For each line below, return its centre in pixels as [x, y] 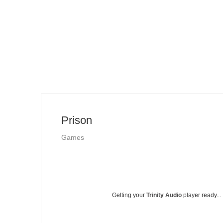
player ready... [201, 195]
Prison [77, 120]
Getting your [129, 195]
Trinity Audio [164, 195]
